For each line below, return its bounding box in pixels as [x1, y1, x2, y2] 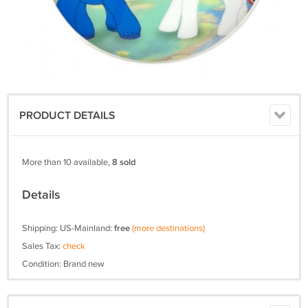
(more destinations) [132, 223, 205, 234]
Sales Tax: [22, 241, 63, 252]
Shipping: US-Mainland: [22, 223, 114, 234]
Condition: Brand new [22, 258, 104, 269]
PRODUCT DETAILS [19, 109, 115, 122]
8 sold [112, 157, 136, 168]
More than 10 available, [22, 157, 112, 168]
